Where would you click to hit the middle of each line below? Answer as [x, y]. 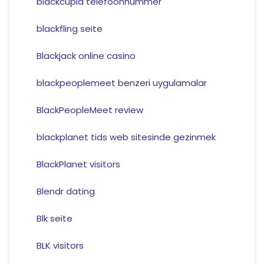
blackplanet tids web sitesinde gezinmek [126, 137]
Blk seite [54, 219]
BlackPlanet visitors [78, 164]
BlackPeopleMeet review [90, 110]
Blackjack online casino [86, 56]
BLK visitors [60, 246]
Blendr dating [65, 192]
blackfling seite [69, 29]
